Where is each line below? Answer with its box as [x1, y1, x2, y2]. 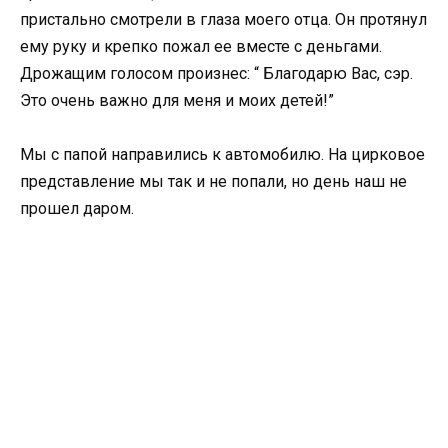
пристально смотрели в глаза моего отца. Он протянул [20, 10, 427, 30]
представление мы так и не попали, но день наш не [20, 172, 407, 192]
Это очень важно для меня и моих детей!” [20, 91, 334, 111]
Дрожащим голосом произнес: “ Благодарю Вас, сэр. [20, 64, 413, 84]
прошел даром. [20, 199, 134, 219]
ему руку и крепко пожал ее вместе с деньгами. [20, 37, 382, 57]
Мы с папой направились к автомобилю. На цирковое [20, 145, 425, 165]
